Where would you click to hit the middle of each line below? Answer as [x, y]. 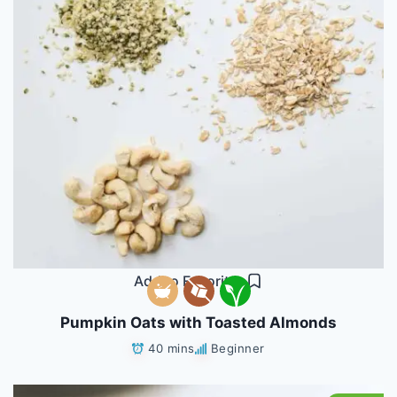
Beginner [237, 348]
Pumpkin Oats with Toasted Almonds [198, 322]
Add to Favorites [190, 280]
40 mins [171, 348]
